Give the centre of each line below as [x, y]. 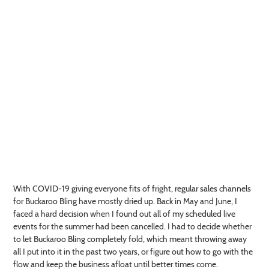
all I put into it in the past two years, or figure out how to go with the [133, 251]
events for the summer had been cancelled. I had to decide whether [132, 226]
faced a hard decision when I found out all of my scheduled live [124, 213]
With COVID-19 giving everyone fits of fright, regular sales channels [132, 188]
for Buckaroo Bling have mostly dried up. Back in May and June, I [125, 201]
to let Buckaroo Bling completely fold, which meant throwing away [130, 239]
